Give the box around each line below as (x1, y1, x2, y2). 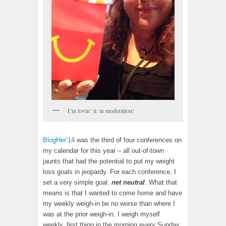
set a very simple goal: (43, 179, 111, 187)
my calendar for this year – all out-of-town (43, 147, 164, 155)
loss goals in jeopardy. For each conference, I (43, 168, 176, 176)
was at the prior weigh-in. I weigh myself (43, 210, 160, 218)
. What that (145, 179, 177, 187)
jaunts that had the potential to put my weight (43, 157, 175, 165)
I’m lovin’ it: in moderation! (68, 106, 134, 115)
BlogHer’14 (43, 136, 75, 144)
